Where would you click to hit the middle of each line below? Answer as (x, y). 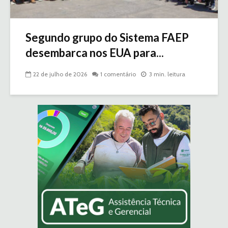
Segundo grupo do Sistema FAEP (107, 37)
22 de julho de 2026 (60, 74)
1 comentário (118, 74)
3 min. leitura (167, 74)
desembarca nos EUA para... (95, 52)
